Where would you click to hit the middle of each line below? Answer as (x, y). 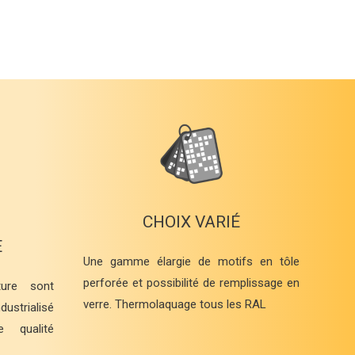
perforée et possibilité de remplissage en (191, 283)
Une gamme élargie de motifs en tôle (191, 262)
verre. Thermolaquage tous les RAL (175, 305)
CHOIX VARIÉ (191, 222)
